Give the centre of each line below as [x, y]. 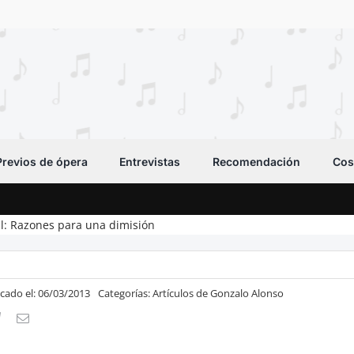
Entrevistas [150, 161]
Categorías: [126, 293]
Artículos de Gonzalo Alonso [218, 293]
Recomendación [257, 161]
